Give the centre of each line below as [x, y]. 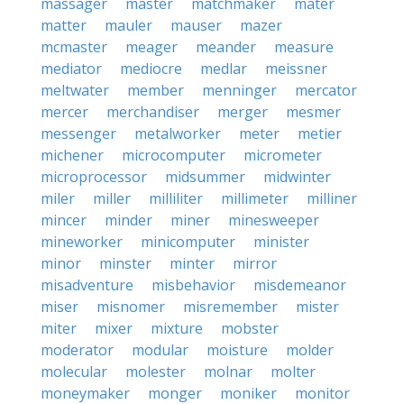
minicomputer [188, 242]
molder [310, 350]
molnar [228, 372]
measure [304, 47]
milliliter [176, 198]
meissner [296, 69]
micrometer [283, 155]
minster [125, 263]
